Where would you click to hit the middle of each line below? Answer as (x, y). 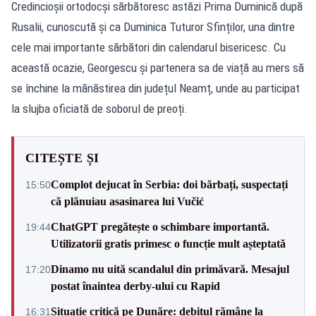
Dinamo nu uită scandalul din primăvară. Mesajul (170, 269)
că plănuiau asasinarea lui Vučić (127, 201)
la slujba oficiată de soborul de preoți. (99, 108)
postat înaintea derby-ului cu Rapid (135, 286)
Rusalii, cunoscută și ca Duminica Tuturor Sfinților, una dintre (153, 26)
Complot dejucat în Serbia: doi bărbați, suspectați (169, 184)
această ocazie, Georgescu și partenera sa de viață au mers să (158, 67)
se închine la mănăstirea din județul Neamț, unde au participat (156, 88)
